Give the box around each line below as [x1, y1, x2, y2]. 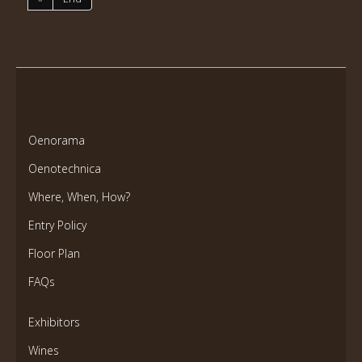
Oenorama [28, 133, 85, 148]
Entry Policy [28, 217, 86, 233]
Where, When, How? [28, 189, 130, 204]
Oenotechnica [28, 161, 101, 176]
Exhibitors [28, 314, 80, 330]
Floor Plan [28, 246, 80, 261]
